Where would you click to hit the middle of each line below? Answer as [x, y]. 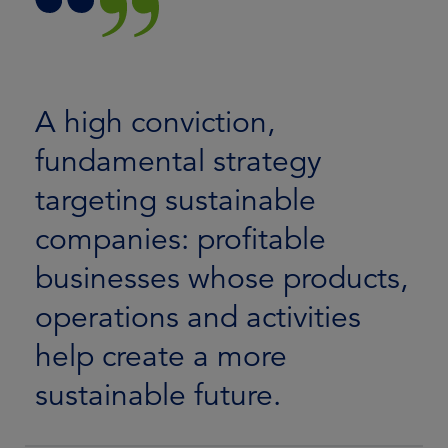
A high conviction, [155, 122]
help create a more [161, 356]
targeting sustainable [175, 200]
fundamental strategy [178, 161]
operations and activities [198, 317]
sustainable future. [158, 395]
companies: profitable [180, 239]
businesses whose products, [221, 278]
